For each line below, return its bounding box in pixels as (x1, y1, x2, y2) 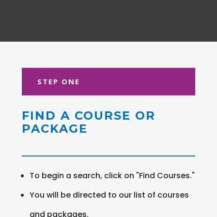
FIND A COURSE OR (21, 108, 155, 123)
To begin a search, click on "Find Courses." (29, 170, 195, 181)
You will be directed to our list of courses (29, 189, 189, 201)
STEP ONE (37, 76, 80, 86)
